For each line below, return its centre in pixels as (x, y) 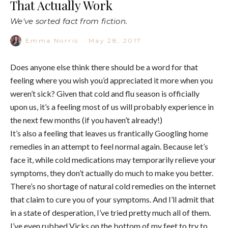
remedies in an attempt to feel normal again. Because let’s (109, 146)
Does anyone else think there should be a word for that (104, 67)
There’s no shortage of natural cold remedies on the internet (113, 186)
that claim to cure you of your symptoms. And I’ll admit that (112, 199)
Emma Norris (52, 40)
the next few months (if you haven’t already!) (86, 120)
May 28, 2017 (115, 40)
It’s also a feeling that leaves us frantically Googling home (109, 133)
